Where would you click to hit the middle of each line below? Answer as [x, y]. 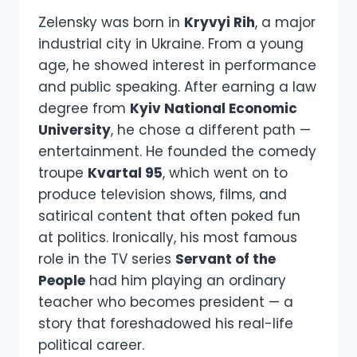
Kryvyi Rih [220, 23]
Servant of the [226, 259]
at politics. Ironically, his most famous [168, 238]
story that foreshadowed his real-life [166, 324]
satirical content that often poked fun [169, 216]
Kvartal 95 [125, 173]
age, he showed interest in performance [177, 66]
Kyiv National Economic [214, 109]
